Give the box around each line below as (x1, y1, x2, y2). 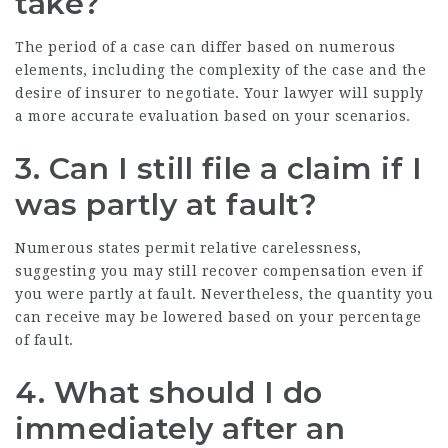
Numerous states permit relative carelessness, (15, 240, 362, 256)
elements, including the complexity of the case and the (15, 62, 426, 78)
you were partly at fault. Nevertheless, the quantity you (15, 286, 433, 302)
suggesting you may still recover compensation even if (15, 263, 423, 279)
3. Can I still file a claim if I (15, 150, 422, 187)
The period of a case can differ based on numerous (15, 39, 396, 55)
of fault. (15, 332, 74, 348)
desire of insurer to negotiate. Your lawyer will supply (15, 85, 424, 101)
